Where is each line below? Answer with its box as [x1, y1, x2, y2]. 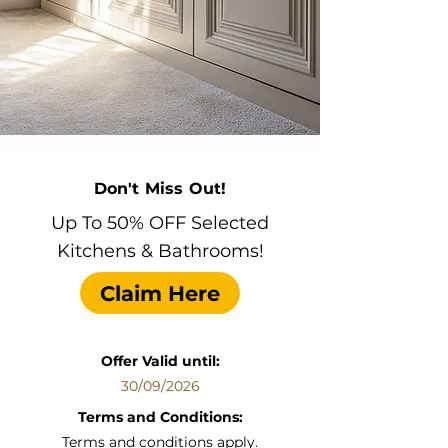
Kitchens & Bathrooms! [56, 240, 264, 262]
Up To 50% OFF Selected [51, 212, 269, 234]
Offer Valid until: [100, 352, 220, 370]
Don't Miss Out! [93, 179, 227, 198]
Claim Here [100, 280, 220, 306]
